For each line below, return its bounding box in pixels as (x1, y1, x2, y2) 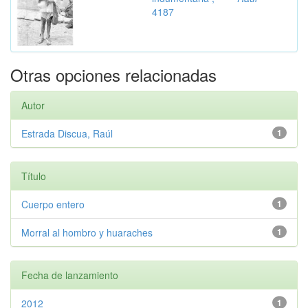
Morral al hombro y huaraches (21, 225, 153, 239)
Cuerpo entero (21, 197, 85, 211)
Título (21, 169, 46, 183)
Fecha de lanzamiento (21, 268, 118, 282)
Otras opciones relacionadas (10, 63, 217, 87)
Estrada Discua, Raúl (21, 126, 113, 140)
